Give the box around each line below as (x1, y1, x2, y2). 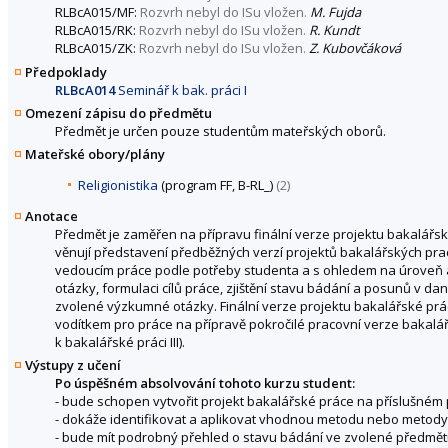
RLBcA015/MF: (55, 3, 140, 22)
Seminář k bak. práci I (115, 80, 247, 99)
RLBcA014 (55, 80, 115, 99)
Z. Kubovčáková (309, 39, 401, 58)
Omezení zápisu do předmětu (25, 103, 212, 122)
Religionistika (78, 176, 158, 194)
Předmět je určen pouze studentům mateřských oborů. (55, 121, 386, 140)
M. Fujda (310, 3, 361, 22)
